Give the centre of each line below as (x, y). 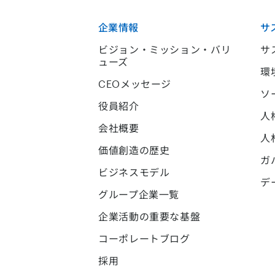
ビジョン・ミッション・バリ (165, 49)
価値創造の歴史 (134, 150)
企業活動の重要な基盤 (149, 216)
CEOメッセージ (135, 84)
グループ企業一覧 (139, 194)
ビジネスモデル (134, 172)
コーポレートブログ (144, 238)
